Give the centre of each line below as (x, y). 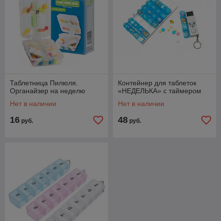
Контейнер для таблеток (157, 83)
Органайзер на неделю (48, 91)
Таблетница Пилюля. (44, 83)
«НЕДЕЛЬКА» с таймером (160, 91)
